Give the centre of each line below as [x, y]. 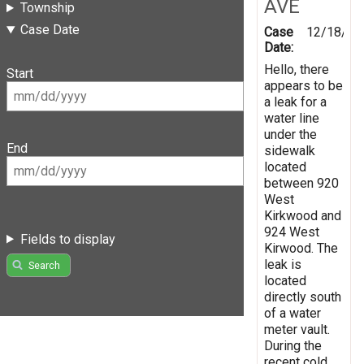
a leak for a [295, 102]
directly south [303, 297]
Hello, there [297, 69]
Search [44, 265]
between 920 [301, 183]
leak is [283, 264]
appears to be [303, 85]
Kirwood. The [301, 248]
